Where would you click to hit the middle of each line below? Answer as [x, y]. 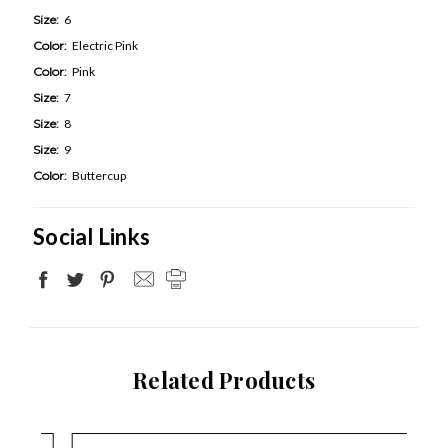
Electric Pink [105, 45]
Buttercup [99, 175]
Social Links [91, 236]
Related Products [224, 379]
